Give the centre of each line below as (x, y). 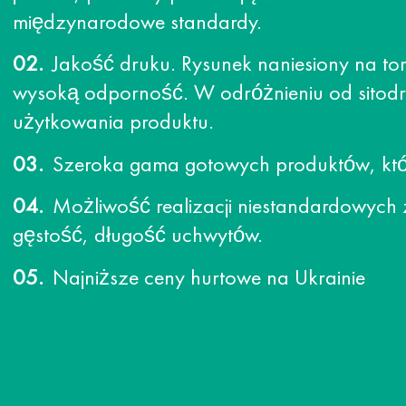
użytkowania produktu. (114, 124)
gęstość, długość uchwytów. (138, 237)
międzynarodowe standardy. (138, 24)
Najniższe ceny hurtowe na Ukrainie (208, 279)
